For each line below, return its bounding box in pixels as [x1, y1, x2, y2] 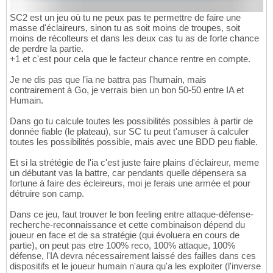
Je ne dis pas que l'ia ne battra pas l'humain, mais [10, 74, 207, 85]
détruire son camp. [10, 188, 84, 199]
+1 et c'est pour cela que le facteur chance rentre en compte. [10, 53, 250, 64]
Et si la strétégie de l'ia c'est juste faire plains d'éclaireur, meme [10, 157, 259, 168]
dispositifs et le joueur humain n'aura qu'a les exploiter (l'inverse [10, 260, 261, 271]
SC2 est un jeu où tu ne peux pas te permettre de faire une [10, 12, 241, 23]
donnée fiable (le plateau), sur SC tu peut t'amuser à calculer [10, 126, 249, 136]
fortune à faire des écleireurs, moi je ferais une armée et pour [10, 177, 250, 188]
